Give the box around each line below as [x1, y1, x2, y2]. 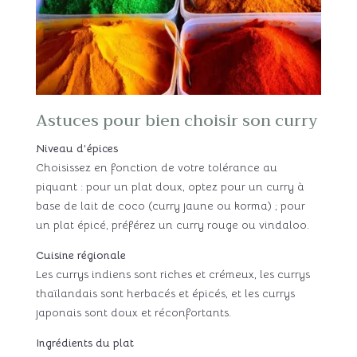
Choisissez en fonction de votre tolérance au [35, 159, 277, 175]
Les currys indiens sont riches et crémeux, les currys [35, 266, 310, 281]
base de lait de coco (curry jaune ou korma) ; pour [35, 198, 305, 213]
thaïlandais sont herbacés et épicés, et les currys [35, 285, 295, 300]
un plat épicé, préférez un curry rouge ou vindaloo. [35, 217, 309, 232]
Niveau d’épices [35, 140, 118, 155]
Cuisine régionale [35, 247, 126, 262]
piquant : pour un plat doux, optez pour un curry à [35, 178, 304, 194]
